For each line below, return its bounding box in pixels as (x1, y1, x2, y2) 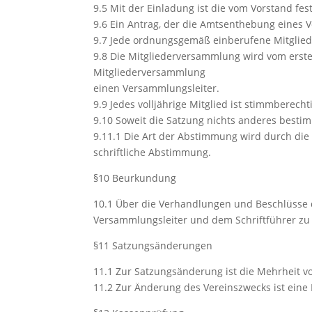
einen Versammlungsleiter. (93, 81, 220, 95)
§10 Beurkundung (93, 171, 177, 185)
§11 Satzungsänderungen (93, 239, 213, 252)
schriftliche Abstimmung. (93, 146, 212, 159)
